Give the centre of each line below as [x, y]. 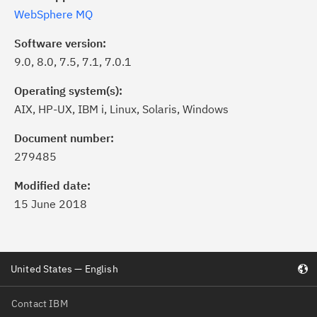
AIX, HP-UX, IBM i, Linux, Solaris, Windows [121, 109]
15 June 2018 [51, 204]
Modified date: [52, 185]
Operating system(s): [68, 91]
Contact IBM [40, 303]
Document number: [64, 138]
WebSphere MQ [53, 14]
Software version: [60, 43]
